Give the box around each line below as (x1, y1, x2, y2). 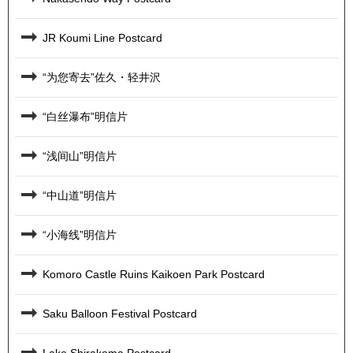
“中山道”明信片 (43, 188, 117, 202)
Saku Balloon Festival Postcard (43, 307, 197, 320)
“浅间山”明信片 (43, 149, 117, 162)
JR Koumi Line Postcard (43, 31, 162, 44)
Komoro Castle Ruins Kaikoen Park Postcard (43, 267, 265, 281)
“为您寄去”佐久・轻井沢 (43, 70, 161, 84)
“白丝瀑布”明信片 (43, 110, 128, 123)
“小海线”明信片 (43, 228, 117, 241)
